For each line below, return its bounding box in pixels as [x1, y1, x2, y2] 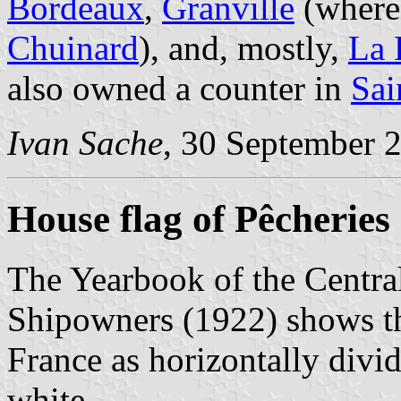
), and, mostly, [139, 28, 348, 67]
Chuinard [7, 28, 139, 67]
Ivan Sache [7, 123, 163, 162]
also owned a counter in [7, 68, 351, 107]
